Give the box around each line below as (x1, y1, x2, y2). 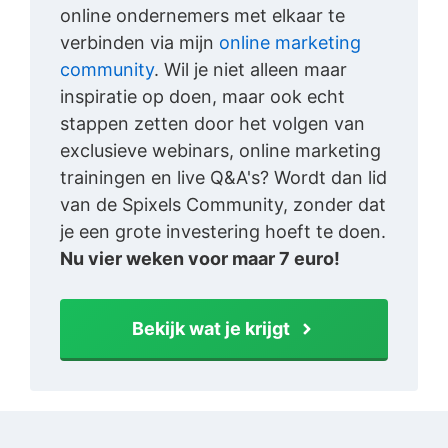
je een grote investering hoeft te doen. (60, 221, 386, 243)
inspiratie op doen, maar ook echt (60, 86, 345, 108)
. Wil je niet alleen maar (154, 59, 347, 81)
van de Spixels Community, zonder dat (60, 194, 386, 216)
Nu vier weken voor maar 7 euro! (60, 248, 340, 270)
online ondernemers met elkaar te (60, 5, 345, 27)
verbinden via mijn (60, 32, 219, 54)
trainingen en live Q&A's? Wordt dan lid (60, 167, 387, 189)
